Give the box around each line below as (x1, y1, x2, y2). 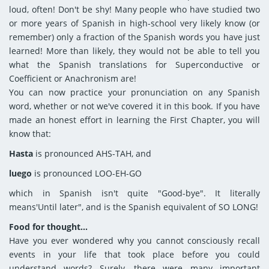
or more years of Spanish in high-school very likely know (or (9, 17, 260, 29)
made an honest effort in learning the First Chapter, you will (9, 114, 260, 125)
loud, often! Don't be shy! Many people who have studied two (9, 4, 260, 15)
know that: (9, 128, 51, 139)
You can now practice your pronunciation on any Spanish (9, 86, 260, 98)
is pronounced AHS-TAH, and (33, 148, 151, 159)
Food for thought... (9, 221, 88, 232)
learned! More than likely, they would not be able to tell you (9, 45, 260, 56)
